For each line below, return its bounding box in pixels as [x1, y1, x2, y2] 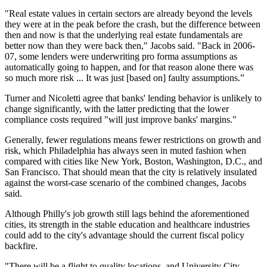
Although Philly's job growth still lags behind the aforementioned [5, 209, 249, 219]
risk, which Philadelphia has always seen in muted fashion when [5, 145, 246, 156]
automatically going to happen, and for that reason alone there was [5, 62, 253, 72]
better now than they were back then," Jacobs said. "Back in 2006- [5, 41, 255, 51]
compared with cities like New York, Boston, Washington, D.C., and [5, 156, 262, 166]
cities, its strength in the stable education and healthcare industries [5, 219, 250, 229]
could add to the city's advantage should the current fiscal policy [5, 230, 244, 240]
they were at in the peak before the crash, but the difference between [5, 19, 260, 29]
